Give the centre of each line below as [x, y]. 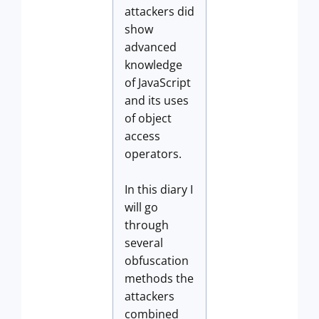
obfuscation [157, 261]
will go [141, 207]
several [144, 243]
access [142, 136]
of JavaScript [158, 83]
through [147, 225]
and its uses [157, 100]
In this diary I [159, 189]
